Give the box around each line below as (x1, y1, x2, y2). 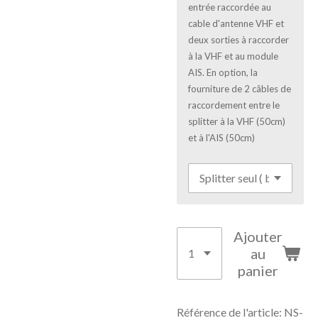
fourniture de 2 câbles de (188, 83, 291, 94)
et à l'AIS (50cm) (188, 132, 255, 143)
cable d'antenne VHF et (188, 18, 284, 29)
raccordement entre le (188, 99, 280, 111)
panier (238, 262, 278, 279)
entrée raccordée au (188, 1, 271, 13)
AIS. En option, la (188, 67, 258, 78)
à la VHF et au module (188, 50, 278, 62)
